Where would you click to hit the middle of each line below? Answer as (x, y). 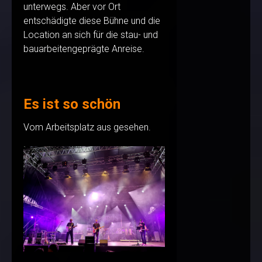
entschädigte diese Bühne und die (92, 21)
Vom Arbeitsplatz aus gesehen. (87, 127)
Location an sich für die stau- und (91, 35)
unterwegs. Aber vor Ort (72, 7)
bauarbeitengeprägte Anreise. (84, 49)
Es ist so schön (72, 104)
